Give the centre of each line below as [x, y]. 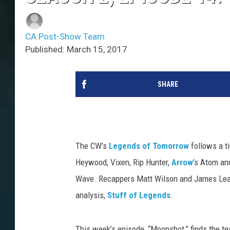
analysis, [91, 195]
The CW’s [92, 146]
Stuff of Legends [139, 195]
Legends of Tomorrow [149, 146]
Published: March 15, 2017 [76, 50]
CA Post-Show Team [65, 37]
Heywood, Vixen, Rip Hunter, [123, 162]
